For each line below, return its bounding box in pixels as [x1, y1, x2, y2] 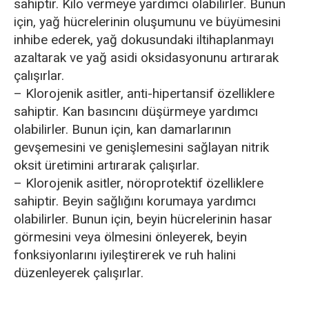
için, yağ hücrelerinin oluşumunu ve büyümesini [14, 14, 281, 30]
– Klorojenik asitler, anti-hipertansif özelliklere [14, 86, 275, 101]
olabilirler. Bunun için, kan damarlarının [14, 121, 231, 137]
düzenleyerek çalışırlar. [14, 265, 143, 281]
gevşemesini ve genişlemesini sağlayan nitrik [14, 139, 269, 155]
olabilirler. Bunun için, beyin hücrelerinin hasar [14, 211, 272, 227]
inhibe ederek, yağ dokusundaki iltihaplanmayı [14, 32, 274, 48]
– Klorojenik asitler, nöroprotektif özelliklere [14, 175, 263, 191]
